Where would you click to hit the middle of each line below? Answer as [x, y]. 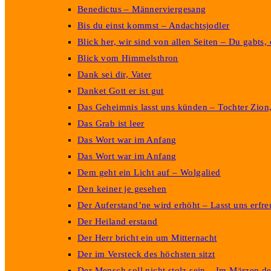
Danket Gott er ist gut [121, 91]
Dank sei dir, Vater [115, 74]
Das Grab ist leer [111, 123]
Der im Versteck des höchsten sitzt [146, 254]
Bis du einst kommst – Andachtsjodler [154, 25]
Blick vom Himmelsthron [128, 58]
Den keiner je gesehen [122, 189]
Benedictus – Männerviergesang [142, 9]
